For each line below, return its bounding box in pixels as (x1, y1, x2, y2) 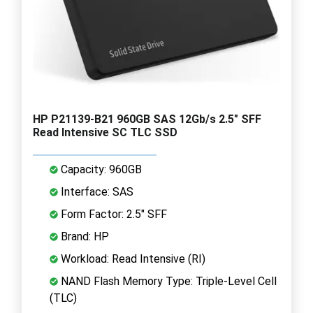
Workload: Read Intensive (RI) (58, 252, 205, 265)
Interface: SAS (58, 184, 133, 198)
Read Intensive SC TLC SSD (33, 125, 177, 139)
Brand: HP (58, 229, 109, 243)
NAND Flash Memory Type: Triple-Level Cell (58, 274, 277, 288)
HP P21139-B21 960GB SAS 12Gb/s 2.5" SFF (33, 112, 261, 126)
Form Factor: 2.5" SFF (58, 207, 167, 221)
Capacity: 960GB (58, 162, 142, 176)
